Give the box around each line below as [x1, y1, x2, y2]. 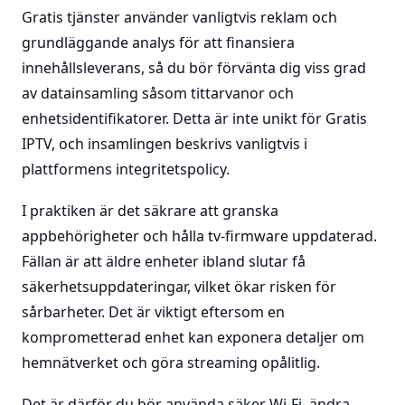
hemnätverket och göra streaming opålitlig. [22, 353, 320, 372]
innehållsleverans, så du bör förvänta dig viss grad [22, 58, 366, 78]
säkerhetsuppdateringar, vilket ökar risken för [22, 277, 336, 297]
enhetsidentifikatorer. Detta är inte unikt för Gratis [22, 108, 367, 128]
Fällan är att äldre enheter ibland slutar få [22, 251, 306, 271]
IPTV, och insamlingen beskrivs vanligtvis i [22, 134, 307, 154]
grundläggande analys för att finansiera [22, 33, 295, 52]
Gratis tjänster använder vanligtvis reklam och [22, 7, 337, 27]
